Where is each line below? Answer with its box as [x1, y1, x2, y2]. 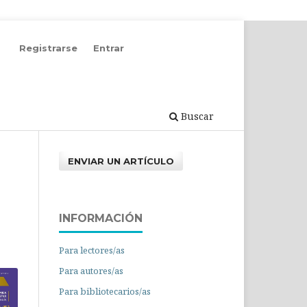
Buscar [178, 109, 214, 123]
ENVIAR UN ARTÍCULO [68, 155, 175, 167]
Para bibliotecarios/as [59, 284, 151, 297]
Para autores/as [59, 264, 123, 277]
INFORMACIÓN [59, 211, 143, 225]
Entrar [93, 42, 124, 53]
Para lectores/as [59, 243, 125, 256]
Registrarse [19, 42, 78, 53]
